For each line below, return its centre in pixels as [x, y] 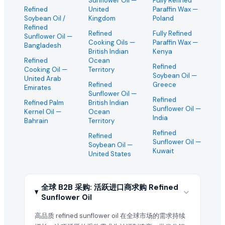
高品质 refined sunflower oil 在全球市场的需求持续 [110, 216]
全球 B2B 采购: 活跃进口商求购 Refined [110, 187]
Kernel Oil [39, 112]
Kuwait [163, 151]
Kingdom [102, 18]
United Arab [43, 79]
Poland [163, 18]
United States [110, 154]
